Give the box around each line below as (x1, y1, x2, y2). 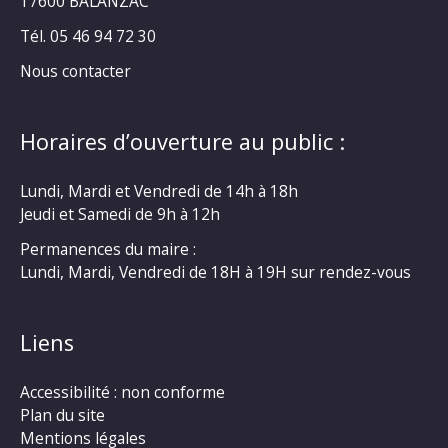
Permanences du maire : (20, 237, 196, 260)
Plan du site (20, 403, 105, 426)
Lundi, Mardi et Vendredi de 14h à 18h (20, 179, 298, 202)
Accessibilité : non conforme (20, 380, 225, 403)
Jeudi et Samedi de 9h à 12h (20, 202, 220, 225)
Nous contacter (20, 59, 131, 82)
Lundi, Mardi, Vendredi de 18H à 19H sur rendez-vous (20, 260, 411, 283)
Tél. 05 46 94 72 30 (20, 24, 156, 47)
